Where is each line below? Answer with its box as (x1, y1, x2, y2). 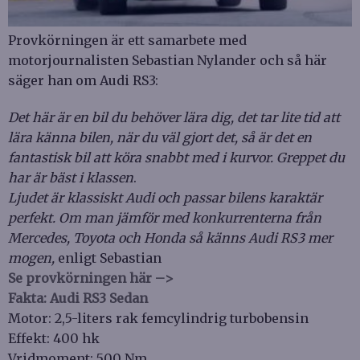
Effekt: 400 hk (8, 330, 100, 347)
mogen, (8, 250, 55, 267)
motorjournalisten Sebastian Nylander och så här (8, 52, 327, 69)
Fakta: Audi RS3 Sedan (8, 290, 148, 307)
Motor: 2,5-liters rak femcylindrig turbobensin (8, 310, 309, 327)
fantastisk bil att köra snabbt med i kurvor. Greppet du (8, 149, 345, 166)
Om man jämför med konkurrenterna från (59, 210, 321, 227)
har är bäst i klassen (8, 170, 133, 186)
